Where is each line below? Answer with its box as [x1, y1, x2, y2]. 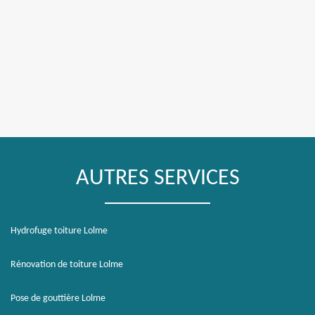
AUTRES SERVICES [75, 167, 240, 190]
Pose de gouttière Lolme [11, 293, 105, 304]
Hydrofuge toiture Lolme [11, 226, 108, 236]
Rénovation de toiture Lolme [11, 259, 123, 270]
